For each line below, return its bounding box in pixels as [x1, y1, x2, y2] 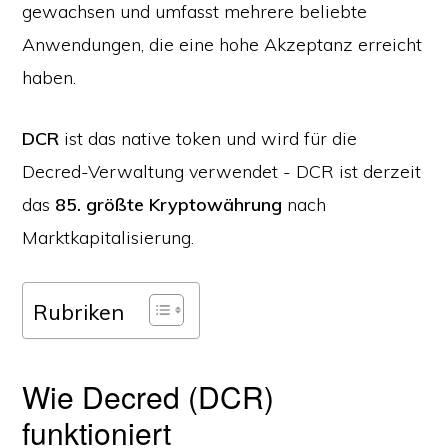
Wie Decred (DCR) [22, 375, 275, 418]
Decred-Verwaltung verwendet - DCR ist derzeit [22, 160, 422, 183]
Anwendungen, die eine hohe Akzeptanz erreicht [22, 33, 423, 56]
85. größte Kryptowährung [55, 193, 283, 216]
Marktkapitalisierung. [22, 226, 195, 249]
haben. [22, 66, 77, 89]
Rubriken [33, 297, 125, 325]
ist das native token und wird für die [59, 127, 358, 150]
